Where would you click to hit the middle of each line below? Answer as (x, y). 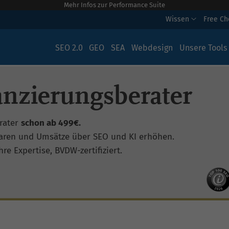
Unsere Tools (203, 48)
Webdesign (152, 48)
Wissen (178, 19)
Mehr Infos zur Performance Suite (114, 5)
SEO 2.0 (69, 48)
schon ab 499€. (51, 123)
